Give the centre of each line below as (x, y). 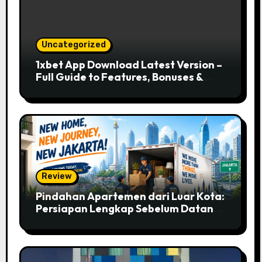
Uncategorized (73, 44)
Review (56, 177)
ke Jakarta (63, 221)
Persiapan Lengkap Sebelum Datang (127, 209)
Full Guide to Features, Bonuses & (119, 77)
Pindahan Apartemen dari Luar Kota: (130, 196)
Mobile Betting (72, 89)
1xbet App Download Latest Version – (129, 64)
